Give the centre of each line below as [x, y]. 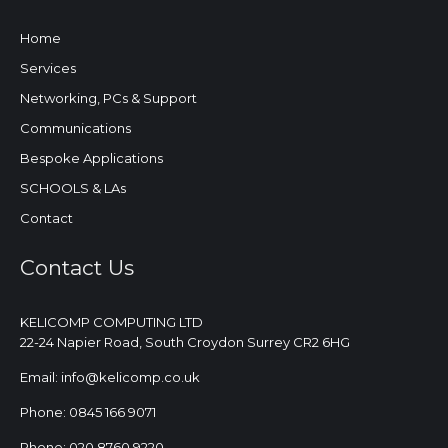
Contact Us [77, 267]
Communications [75, 127]
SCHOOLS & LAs [73, 187]
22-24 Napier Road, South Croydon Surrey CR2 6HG [185, 341]
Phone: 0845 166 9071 [88, 411]
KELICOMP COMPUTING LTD [111, 321]
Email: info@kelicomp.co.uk [110, 376]
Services [48, 67]
